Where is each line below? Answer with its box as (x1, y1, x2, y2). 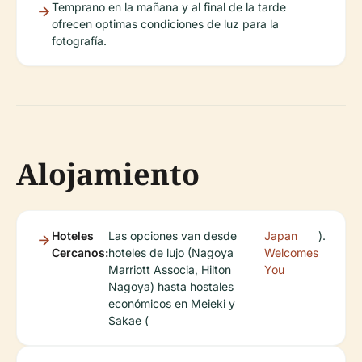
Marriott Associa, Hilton (108, 263, 231, 276)
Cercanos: (52, 246, 108, 259)
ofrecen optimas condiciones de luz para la (52, 17, 279, 31)
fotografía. (52, 34, 107, 48)
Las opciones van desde (108, 229, 237, 242)
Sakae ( (108, 314, 149, 327)
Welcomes (264, 246, 318, 259)
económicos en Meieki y (108, 297, 235, 310)
